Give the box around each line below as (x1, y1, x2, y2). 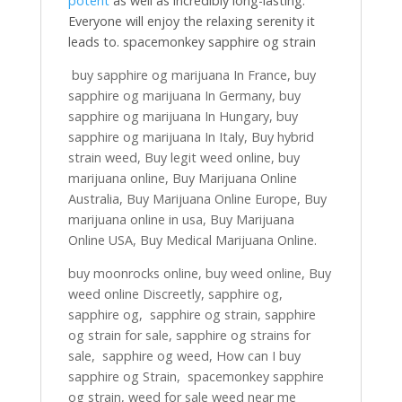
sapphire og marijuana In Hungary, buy (67, 108, 298, 125)
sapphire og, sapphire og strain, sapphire (67, 306, 316, 323)
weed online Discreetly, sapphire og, (67, 285, 283, 302)
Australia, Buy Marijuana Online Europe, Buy (67, 190, 327, 207)
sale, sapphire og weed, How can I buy (67, 347, 301, 364)
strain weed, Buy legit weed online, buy (67, 149, 300, 166)
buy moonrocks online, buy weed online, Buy (67, 265, 331, 282)
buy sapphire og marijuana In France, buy (67, 66, 316, 83)
